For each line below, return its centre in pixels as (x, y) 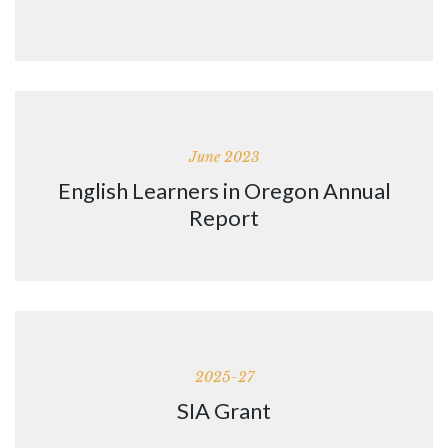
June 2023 (224, 157)
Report (224, 218)
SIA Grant (224, 411)
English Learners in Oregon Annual (224, 191)
